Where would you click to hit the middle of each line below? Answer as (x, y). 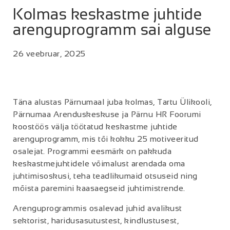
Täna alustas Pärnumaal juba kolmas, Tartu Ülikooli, (112, 102)
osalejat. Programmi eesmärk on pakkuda (92, 151)
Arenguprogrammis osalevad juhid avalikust (98, 208)
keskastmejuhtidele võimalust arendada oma (99, 164)
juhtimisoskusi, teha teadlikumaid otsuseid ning (105, 176)
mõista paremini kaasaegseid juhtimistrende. (99, 188)
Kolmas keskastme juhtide (107, 14)
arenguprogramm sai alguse (112, 30)
